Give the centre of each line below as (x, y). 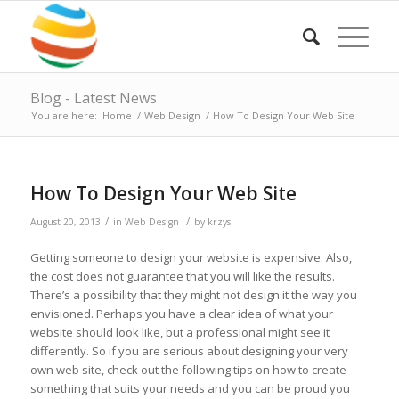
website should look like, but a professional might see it (179, 333)
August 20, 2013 (65, 222)
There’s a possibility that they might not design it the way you (193, 295)
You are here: (64, 115)
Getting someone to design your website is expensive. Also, (191, 258)
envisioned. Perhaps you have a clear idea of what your (181, 314)
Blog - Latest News (93, 98)
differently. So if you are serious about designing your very (189, 351)
